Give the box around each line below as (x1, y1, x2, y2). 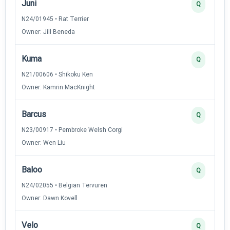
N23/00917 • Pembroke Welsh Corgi (22, 126, 123, 133)
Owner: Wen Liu (22, 139, 66, 146)
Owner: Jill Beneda (22, 28, 75, 35)
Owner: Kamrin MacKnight (22, 83, 95, 91)
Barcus (22, 109, 46, 119)
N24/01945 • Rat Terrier (22, 15, 89, 23)
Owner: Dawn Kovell (22, 194, 78, 202)
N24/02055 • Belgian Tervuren (22, 181, 107, 189)
